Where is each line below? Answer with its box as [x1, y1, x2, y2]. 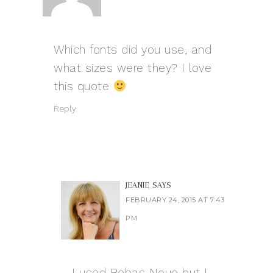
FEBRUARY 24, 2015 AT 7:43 [126, 196, 225, 205]
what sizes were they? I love [54, 61, 211, 76]
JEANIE [126, 180, 149, 190]
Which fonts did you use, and [54, 43, 211, 57]
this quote [54, 79, 113, 94]
